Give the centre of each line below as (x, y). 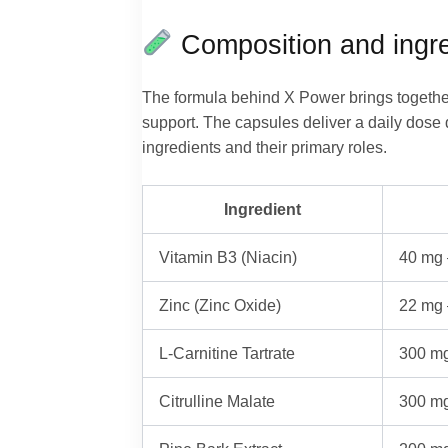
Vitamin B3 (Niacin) (228, 257)
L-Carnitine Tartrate (227, 353)
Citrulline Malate (217, 401)
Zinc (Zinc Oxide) (220, 305)
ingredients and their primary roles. (264, 146)
